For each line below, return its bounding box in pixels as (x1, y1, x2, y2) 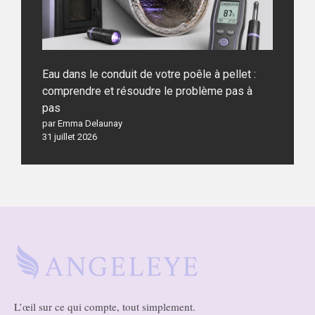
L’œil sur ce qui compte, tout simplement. (14, 299, 195, 314)
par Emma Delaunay (42, 117, 122, 129)
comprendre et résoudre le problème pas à (42, 84, 252, 98)
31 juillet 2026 (42, 131, 97, 142)
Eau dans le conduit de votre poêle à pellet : (42, 67, 256, 81)
